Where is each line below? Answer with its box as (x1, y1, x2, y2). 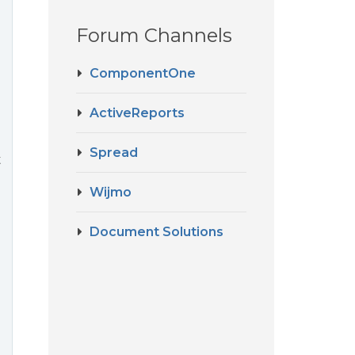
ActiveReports (90, 105, 185, 120)
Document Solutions (90, 224, 223, 239)
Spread (90, 145, 138, 160)
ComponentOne (90, 66, 196, 81)
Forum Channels (76, 24, 232, 47)
